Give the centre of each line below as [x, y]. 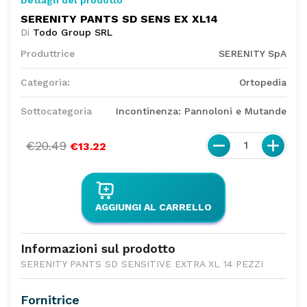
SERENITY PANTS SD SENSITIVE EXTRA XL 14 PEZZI [142, 263]
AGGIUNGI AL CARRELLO [153, 207]
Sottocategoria [56, 111]
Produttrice [48, 53]
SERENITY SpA [253, 53]
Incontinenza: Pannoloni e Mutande [201, 111]
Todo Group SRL [73, 32]
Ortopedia [263, 82]
